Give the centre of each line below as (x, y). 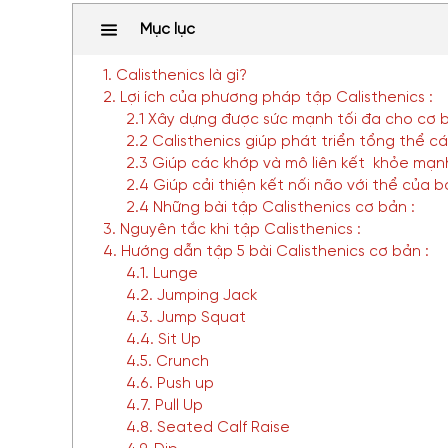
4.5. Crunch (167, 362)
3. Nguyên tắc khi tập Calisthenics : (232, 230)
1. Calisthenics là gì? (175, 76)
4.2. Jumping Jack (191, 296)
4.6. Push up (169, 384)
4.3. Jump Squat (185, 318)
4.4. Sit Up (163, 340)
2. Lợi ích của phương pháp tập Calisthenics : (268, 98)
